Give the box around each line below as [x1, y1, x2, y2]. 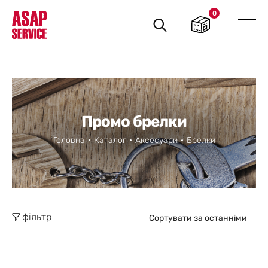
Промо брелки [81, 112, 187, 131]
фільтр [22, 211, 51, 223]
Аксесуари [135, 135, 178, 145]
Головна [53, 135, 85, 145]
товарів [148, 20, 178, 30]
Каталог [93, 135, 126, 145]
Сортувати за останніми [149, 212, 247, 223]
